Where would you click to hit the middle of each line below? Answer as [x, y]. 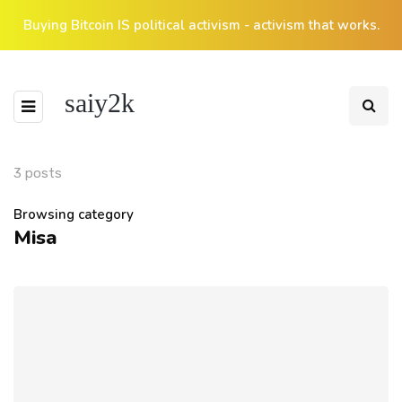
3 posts [38, 173]
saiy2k [100, 102]
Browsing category [74, 214]
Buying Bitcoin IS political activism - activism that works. [201, 25]
